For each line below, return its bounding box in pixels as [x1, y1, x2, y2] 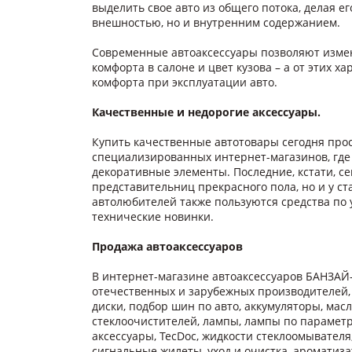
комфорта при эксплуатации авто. [92, 74, 277, 90]
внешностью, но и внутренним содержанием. [92, 14, 340, 30]
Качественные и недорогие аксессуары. [92, 104, 321, 119]
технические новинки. [92, 208, 214, 224]
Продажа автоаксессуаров [92, 238, 243, 254]
